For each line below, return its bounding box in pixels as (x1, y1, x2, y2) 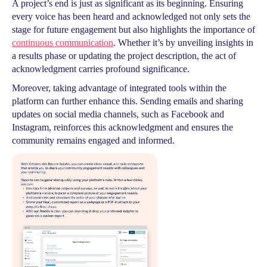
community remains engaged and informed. (12, 135, 175, 145)
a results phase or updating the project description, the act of (12, 51, 236, 61)
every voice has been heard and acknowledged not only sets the (12, 11, 250, 21)
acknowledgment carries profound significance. (12, 64, 190, 74)
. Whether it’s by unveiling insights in (113, 38, 253, 48)
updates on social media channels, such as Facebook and (12, 109, 224, 119)
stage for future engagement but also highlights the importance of (12, 24, 255, 35)
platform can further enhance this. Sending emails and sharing (12, 96, 243, 106)
